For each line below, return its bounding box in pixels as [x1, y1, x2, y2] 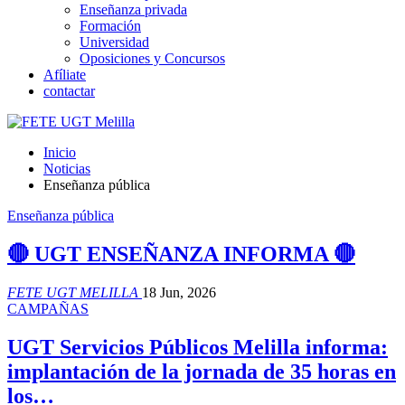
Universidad [80, 34, 149, 50]
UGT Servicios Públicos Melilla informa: [7, 334, 388, 359]
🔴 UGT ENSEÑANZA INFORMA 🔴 [7, 241, 355, 266]
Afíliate [43, 67, 86, 82]
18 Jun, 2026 [142, 284, 216, 300]
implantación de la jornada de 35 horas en [7, 359, 396, 383]
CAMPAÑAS [7, 300, 89, 316]
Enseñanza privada [80, 2, 187, 17]
